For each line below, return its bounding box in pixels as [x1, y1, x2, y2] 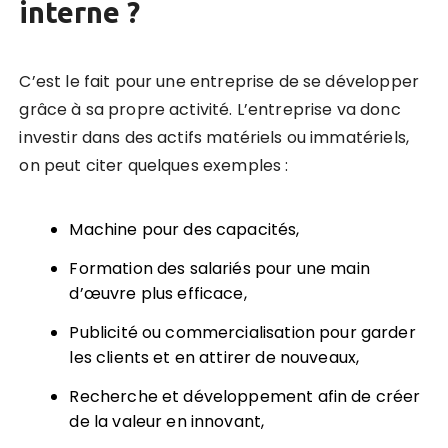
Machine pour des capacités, [69, 217, 300, 241]
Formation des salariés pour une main [69, 256, 370, 280]
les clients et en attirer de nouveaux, [69, 345, 360, 369]
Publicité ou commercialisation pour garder [69, 320, 416, 344]
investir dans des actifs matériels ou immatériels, [19, 125, 409, 149]
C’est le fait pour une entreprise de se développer [19, 69, 419, 93]
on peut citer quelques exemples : [19, 153, 289, 177]
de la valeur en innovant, [69, 409, 265, 433]
